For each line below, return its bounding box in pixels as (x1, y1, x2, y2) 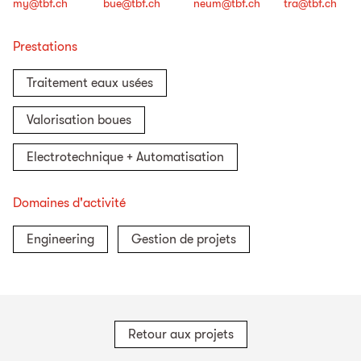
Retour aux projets (127, 327, 234, 342)
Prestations (13, 39, 77, 55)
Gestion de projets (131, 232, 236, 247)
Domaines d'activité (13, 196, 126, 211)
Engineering (27, 232, 94, 247)
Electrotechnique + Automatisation (27, 150, 224, 165)
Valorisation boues (27, 113, 131, 128)
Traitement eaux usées (27, 76, 153, 91)
